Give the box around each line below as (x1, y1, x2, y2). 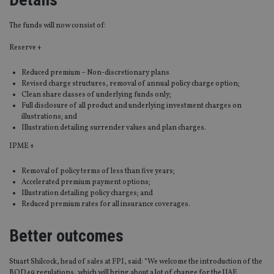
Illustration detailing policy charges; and (21, 188, 153, 199)
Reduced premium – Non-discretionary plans (21, 68, 169, 78)
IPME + (9, 141, 34, 152)
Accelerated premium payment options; (21, 177, 150, 188)
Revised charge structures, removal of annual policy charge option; (21, 79, 240, 89)
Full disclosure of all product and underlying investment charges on (21, 101, 242, 111)
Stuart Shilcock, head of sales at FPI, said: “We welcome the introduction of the (9, 257, 262, 267)
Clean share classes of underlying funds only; (21, 90, 171, 100)
